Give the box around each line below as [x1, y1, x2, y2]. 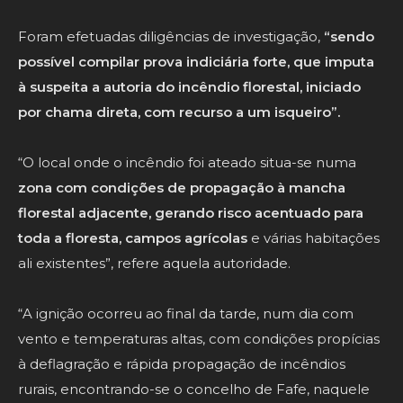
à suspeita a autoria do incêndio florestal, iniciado [18, 78, 361, 96]
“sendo [324, 28, 374, 46]
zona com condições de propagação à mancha [18, 179, 345, 197]
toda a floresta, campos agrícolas [18, 229, 247, 247]
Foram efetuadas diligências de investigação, [18, 28, 324, 46]
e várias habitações [247, 229, 380, 247]
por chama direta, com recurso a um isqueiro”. [18, 103, 340, 121]
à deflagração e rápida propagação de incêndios [18, 355, 345, 373]
